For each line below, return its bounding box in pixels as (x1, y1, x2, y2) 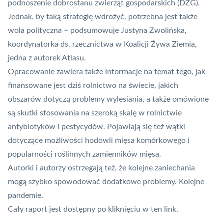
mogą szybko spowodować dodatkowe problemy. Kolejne (8, 178, 204, 186)
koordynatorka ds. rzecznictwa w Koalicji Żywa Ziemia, (8, 40, 197, 49)
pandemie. (8, 192, 43, 200)
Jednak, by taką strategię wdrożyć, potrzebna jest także (8, 13, 197, 21)
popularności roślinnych (8, 150, 92, 159)
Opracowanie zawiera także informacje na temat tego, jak (8, 68, 205, 76)
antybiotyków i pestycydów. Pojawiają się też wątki (8, 123, 185, 131)
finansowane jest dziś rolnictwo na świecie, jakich (8, 82, 178, 90)
